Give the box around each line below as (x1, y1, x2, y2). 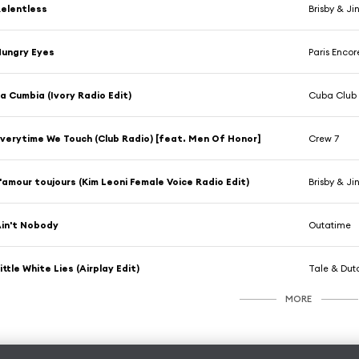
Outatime (309, 218, 352, 231)
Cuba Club (309, 88, 357, 101)
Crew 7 (309, 131, 340, 144)
